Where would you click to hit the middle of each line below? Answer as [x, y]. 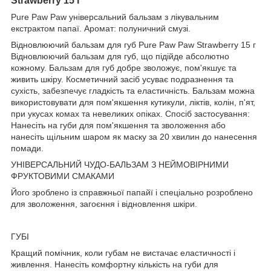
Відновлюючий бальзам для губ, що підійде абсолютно [120, 56]
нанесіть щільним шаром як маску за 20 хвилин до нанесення [134, 136]
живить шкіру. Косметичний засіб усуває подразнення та [122, 79]
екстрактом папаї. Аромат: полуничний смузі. [101, 28]
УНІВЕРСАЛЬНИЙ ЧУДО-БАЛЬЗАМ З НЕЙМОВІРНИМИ [120, 164]
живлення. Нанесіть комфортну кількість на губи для [115, 264]
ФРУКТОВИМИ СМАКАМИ [63, 176]
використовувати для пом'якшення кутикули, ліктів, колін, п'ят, [133, 102]
